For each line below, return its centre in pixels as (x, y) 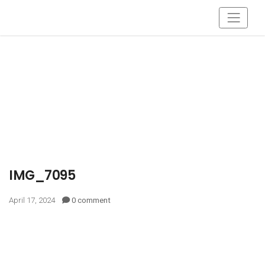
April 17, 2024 (35, 201)
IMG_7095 (42, 175)
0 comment (91, 201)
